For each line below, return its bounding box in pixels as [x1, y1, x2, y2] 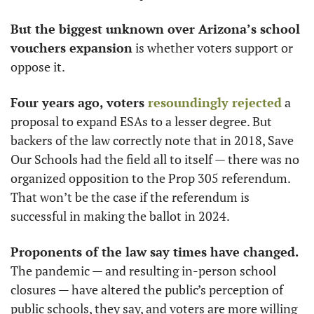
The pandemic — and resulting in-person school [11, 262, 276, 280]
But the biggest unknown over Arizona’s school [11, 20, 300, 38]
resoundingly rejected [148, 94, 282, 111]
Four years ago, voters [11, 94, 148, 111]
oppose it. [11, 58, 67, 76]
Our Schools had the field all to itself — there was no [11, 151, 299, 168]
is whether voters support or [132, 39, 293, 57]
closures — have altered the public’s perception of [11, 281, 283, 299]
